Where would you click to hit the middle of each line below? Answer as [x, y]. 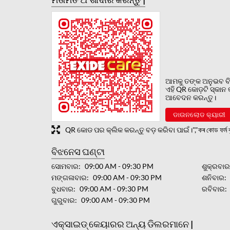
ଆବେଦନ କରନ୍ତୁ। [190, 97]
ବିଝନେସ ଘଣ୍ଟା [78, 151]
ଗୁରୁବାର [63, 200]
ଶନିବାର [213, 177]
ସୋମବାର [65, 166]
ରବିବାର [214, 188]
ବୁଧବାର [62, 188]
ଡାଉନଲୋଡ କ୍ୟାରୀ [199, 114]
